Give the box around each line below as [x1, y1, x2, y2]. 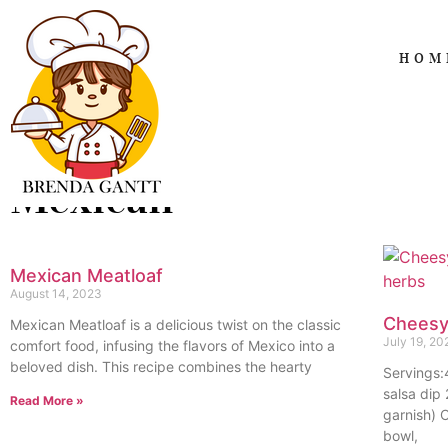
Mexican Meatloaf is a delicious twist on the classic [10, 316, 341, 333]
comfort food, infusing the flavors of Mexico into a [10, 337, 335, 354]
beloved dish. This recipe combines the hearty [10, 358, 312, 375]
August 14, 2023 [10, 286, 102, 301]
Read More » [10, 393, 84, 408]
